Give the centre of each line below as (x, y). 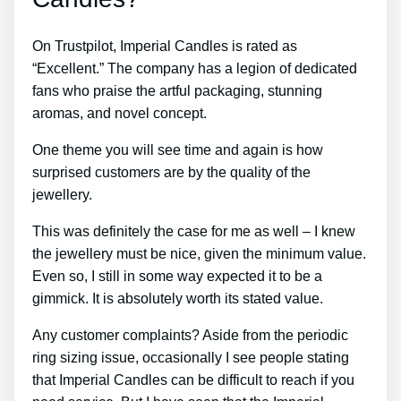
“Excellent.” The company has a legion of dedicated (195, 68)
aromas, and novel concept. (119, 113)
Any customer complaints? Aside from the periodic (190, 335)
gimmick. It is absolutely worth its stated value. (178, 298)
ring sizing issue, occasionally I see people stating (191, 357)
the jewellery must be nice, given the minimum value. (199, 253)
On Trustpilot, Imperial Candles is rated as (165, 46)
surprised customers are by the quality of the (171, 172)
